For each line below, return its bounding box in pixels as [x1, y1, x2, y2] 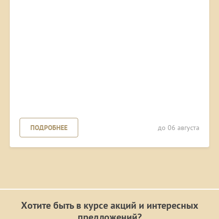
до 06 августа [158, 123, 199, 132]
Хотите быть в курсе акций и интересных [21, 199, 198, 212]
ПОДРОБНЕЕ [30, 123, 67, 132]
